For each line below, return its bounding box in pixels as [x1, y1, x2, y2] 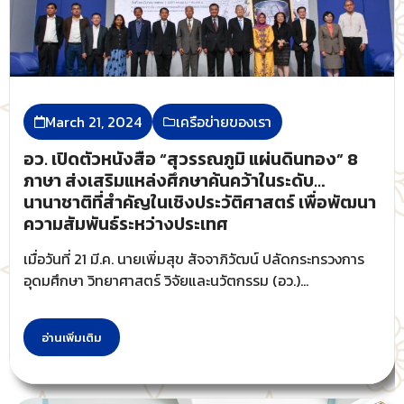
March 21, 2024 [45, 111, 142, 133]
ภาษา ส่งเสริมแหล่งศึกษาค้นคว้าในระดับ [23, 168, 314, 195]
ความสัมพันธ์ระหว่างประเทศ [23, 211, 228, 238]
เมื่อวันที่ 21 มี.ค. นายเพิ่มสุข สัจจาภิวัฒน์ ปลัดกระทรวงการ [23, 248, 364, 271]
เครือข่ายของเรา [176, 111, 271, 133]
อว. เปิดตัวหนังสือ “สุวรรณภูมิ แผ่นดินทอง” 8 [23, 146, 358, 173]
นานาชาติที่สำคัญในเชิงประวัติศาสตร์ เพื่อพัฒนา [23, 189, 376, 216]
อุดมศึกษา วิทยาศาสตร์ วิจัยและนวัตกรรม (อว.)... [23, 270, 308, 292]
